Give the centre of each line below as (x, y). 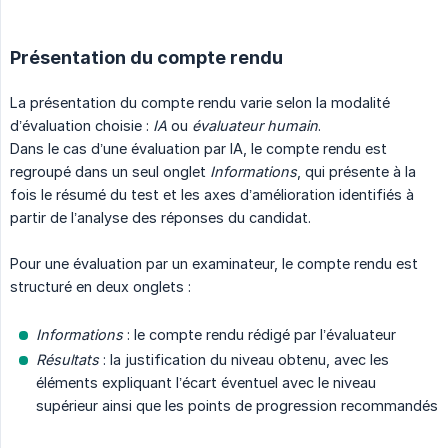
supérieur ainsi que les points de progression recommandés (237, 406)
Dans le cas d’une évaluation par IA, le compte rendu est (198, 149)
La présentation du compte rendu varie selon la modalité (200, 103)
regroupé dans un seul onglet (110, 172)
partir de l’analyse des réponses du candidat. (160, 218)
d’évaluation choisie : (81, 126)
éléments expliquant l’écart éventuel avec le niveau (206, 383)
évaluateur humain (255, 126)
